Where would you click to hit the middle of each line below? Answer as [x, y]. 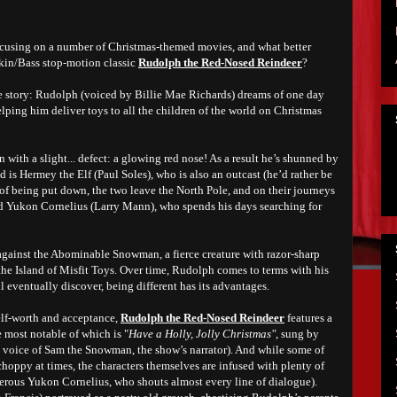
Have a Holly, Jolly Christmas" [202, 334]
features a [308, 318]
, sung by [297, 334]
